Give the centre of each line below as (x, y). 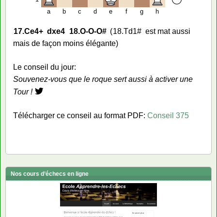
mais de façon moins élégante (64, 43)
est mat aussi (168, 31)
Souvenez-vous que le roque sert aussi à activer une (103, 79)
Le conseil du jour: (45, 67)
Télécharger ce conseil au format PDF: (80, 116)
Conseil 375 (168, 116)
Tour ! (23, 92)
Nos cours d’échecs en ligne (50, 174)
